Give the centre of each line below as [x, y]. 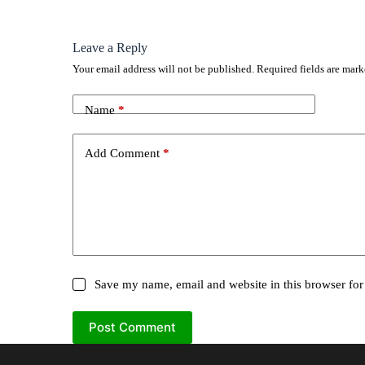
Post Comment [132, 328]
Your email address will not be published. [163, 68]
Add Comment [122, 154]
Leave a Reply [110, 47]
